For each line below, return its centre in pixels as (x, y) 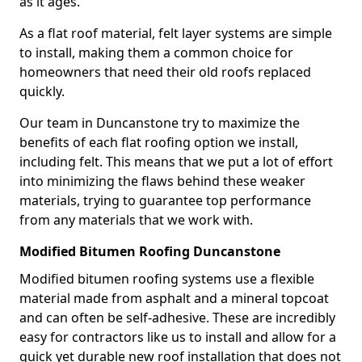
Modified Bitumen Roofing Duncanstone (150, 251)
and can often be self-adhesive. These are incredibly (177, 318)
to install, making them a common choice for (156, 53)
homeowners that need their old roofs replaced (165, 72)
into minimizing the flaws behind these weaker (162, 181)
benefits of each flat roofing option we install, (159, 142)
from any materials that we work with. (136, 220)
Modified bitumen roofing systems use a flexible (167, 279)
